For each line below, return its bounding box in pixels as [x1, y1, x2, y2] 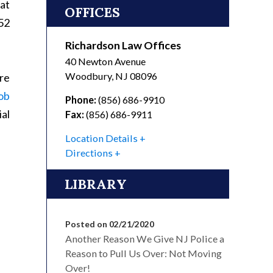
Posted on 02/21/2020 [65, 219, 154, 230]
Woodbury [65, 70, 112, 82]
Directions [65, 147, 113, 159]
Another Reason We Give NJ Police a [65, 233, 224, 245]
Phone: [65, 94, 96, 106]
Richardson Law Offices [65, 38, 181, 52]
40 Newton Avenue [65, 55, 146, 68]
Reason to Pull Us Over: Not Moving [65, 247, 222, 260]
